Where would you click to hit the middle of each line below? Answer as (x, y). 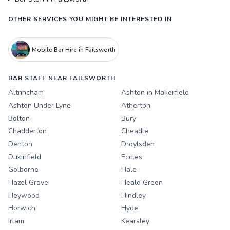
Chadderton (27, 131)
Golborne (23, 170)
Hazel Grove (28, 183)
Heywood (24, 196)
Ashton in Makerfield (155, 93)
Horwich (22, 208)
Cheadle (135, 131)
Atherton (136, 106)
